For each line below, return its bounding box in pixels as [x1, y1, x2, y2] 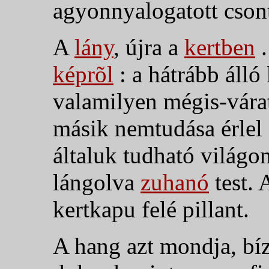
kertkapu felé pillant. [53, 196, 249, 222]
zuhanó [141, 169, 209, 195]
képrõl [53, 61, 113, 87]
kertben [184, 34, 255, 60]
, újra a [113, 34, 184, 60]
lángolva [53, 169, 141, 195]
